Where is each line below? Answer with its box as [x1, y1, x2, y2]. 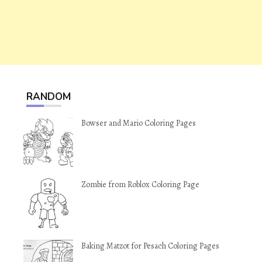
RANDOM [26, 90, 71, 104]
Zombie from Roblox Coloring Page [81, 179, 199, 190]
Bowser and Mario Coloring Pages [81, 118, 196, 129]
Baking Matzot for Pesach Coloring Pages [81, 240, 219, 251]
